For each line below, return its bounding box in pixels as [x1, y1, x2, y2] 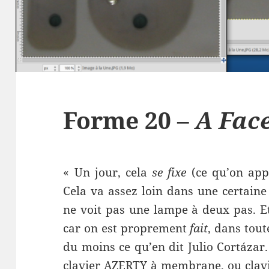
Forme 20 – [63, 103, 196, 136]
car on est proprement [63, 220, 190, 236]
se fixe [152, 164, 187, 180]
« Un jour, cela [63, 164, 153, 180]
